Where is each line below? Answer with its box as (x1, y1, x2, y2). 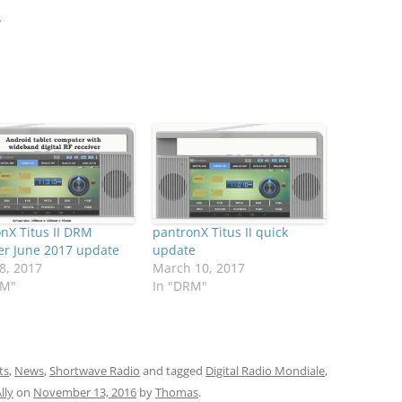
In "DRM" (152, 276, 207, 294)
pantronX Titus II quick (152, 223, 288, 240)
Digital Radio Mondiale (205, 363, 325, 380)
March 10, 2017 (152, 258, 245, 276)
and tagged (140, 363, 205, 380)
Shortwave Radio (49, 363, 140, 380)
